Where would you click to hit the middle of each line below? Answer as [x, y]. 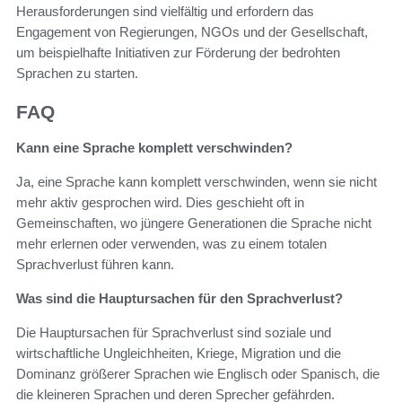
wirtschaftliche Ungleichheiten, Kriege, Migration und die [179, 354]
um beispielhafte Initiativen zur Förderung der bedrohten [178, 52]
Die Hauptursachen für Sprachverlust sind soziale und [174, 333]
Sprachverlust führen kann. [95, 265]
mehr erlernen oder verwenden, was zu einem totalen [171, 244]
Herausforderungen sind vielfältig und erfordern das [165, 11]
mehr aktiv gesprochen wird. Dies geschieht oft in [160, 203]
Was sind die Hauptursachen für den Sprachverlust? [179, 299]
